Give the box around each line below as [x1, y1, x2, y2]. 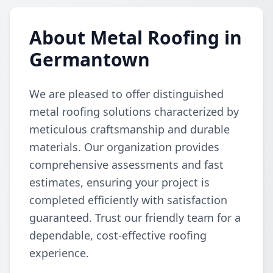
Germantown [29, 47, 150, 72]
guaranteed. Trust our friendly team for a [29, 210, 241, 225]
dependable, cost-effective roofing [29, 228, 207, 243]
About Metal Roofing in [29, 25, 242, 50]
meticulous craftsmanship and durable [29, 122, 230, 136]
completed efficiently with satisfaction [29, 193, 227, 207]
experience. [29, 246, 89, 260]
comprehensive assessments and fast [29, 157, 224, 172]
